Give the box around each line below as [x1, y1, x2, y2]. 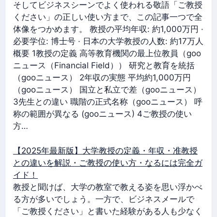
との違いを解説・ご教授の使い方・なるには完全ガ [13, 157, 202, 168]
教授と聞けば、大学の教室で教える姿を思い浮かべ [13, 182, 202, 192]
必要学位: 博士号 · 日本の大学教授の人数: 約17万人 [13, 36, 203, 46]
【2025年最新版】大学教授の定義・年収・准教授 [13, 145, 198, 155]
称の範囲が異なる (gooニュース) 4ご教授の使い [13, 109, 192, 119]
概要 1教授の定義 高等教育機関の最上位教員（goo [13, 48, 201, 58]
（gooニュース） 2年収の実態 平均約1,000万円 [13, 73, 191, 82]
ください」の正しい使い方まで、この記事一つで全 [13, 12, 202, 22]
